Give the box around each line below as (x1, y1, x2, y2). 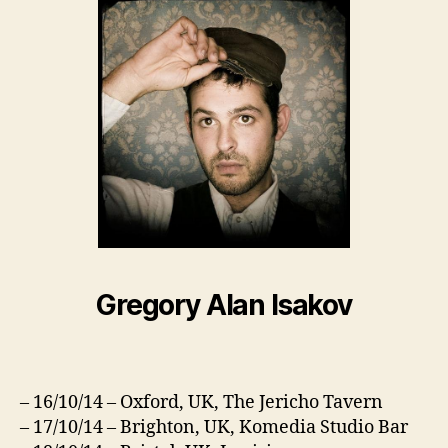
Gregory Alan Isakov (96, 287, 352, 322)
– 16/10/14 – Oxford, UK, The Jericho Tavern (20, 391, 383, 415)
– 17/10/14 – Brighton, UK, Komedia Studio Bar (20, 416, 408, 440)
